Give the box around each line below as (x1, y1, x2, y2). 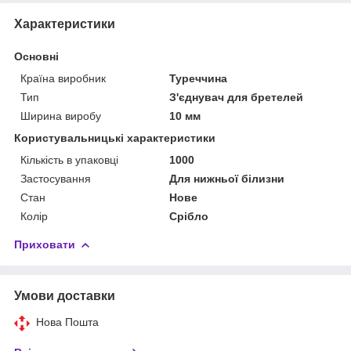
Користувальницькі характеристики (14, 132, 215, 145)
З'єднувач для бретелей (169, 91, 304, 104)
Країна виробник (20, 72, 106, 85)
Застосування (20, 172, 91, 186)
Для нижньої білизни (169, 172, 285, 186)
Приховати (14, 238, 75, 251)
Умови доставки (14, 289, 115, 303)
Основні (14, 50, 59, 63)
